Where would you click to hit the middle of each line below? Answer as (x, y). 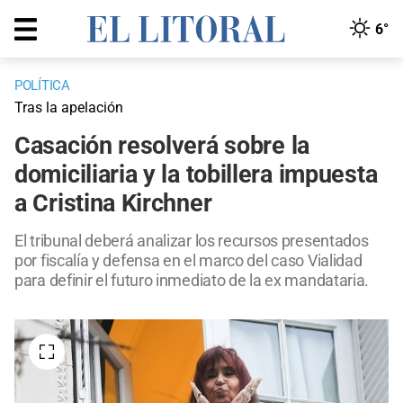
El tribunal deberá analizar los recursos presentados (192, 241)
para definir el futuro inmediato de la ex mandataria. (192, 281)
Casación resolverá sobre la (162, 146)
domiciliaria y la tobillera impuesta (196, 175)
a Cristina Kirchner (113, 204)
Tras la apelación (69, 108)
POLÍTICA (42, 86)
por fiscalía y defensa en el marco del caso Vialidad (188, 261)
